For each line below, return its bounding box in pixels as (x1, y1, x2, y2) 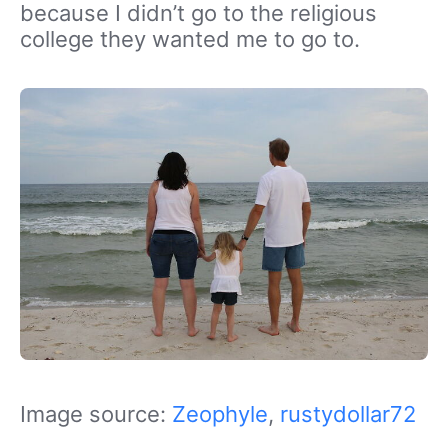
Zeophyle (172, 401, 268, 428)
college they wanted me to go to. (20, 25, 360, 52)
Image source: (20, 401, 172, 428)
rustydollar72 (280, 401, 416, 428)
